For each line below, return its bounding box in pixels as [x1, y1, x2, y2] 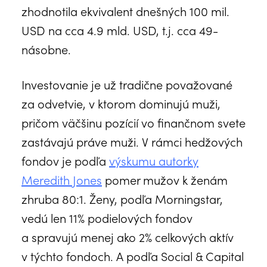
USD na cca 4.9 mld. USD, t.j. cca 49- [21, 21, 218, 38]
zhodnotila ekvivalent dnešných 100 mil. [21, 2, 229, 19]
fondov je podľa [21, 151, 109, 169]
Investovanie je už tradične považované [21, 75, 232, 92]
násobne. [21, 40, 71, 57]
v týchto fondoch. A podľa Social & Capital [21, 247, 244, 264]
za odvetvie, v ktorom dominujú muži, [21, 94, 221, 111]
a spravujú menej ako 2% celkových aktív [21, 228, 234, 245]
